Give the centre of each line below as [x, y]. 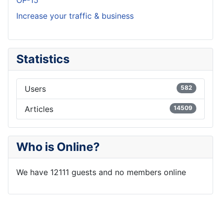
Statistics [43, 59]
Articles [39, 109]
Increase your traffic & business [75, 16]
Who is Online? [58, 147]
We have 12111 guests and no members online [101, 172]
